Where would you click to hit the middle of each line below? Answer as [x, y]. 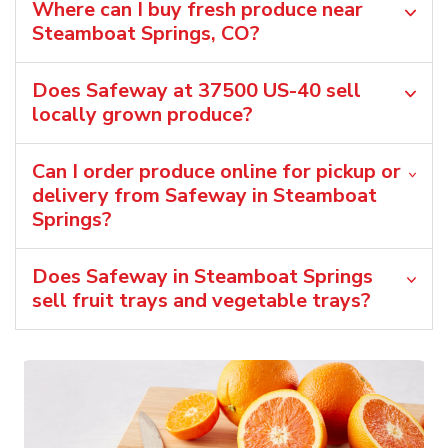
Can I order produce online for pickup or [216, 171]
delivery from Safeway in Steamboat [204, 195]
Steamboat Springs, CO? [146, 33]
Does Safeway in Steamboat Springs [202, 276]
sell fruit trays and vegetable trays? [201, 300]
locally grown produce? [142, 114]
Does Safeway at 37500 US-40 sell [196, 90]
